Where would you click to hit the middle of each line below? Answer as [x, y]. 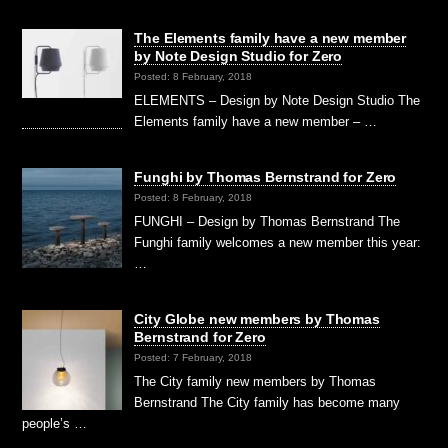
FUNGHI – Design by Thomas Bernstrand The [267, 222]
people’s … [55, 424]
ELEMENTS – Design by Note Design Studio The [277, 101]
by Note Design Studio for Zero [238, 56]
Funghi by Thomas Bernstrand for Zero [265, 177]
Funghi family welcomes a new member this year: [278, 243]
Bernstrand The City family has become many [267, 403]
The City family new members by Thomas [255, 382]
